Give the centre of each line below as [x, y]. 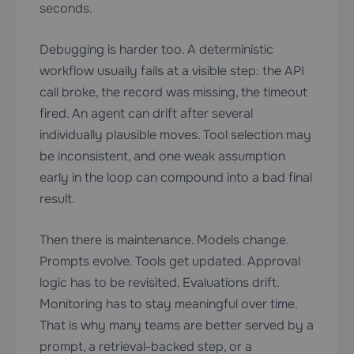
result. [57, 199]
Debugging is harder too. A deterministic [156, 50]
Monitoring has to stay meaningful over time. [168, 304]
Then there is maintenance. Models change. [164, 240]
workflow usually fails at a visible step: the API [172, 71]
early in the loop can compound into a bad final [176, 178]
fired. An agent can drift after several [146, 114]
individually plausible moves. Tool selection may [175, 135]
